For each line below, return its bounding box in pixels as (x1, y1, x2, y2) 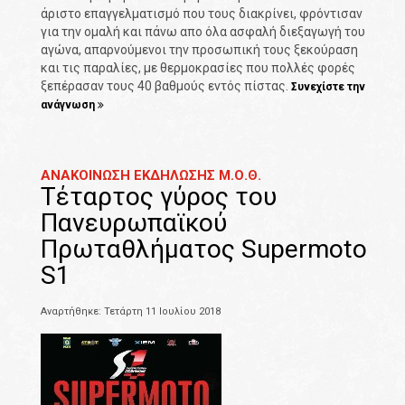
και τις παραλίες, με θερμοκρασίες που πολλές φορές (41, 61, 355, 76)
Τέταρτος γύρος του (41, 182, 277, 212)
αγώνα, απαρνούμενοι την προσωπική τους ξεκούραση (41, 42, 358, 58)
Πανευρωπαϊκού (41, 208, 227, 239)
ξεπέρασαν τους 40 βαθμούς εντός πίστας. (41, 79, 291, 94)
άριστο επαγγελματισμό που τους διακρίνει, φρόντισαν (41, 6, 363, 22)
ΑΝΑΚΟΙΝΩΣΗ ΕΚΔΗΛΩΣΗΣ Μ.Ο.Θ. (41, 167, 261, 184)
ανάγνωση (41, 99, 98, 112)
